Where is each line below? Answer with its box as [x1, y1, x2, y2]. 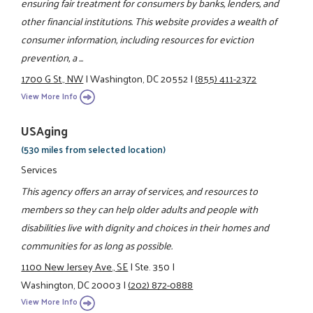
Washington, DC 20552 [90, 69, 189, 88]
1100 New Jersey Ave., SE [21, 256, 129, 275]
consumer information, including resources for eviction [21, 30, 254, 49]
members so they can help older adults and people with [21, 199, 259, 218]
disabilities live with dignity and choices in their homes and [21, 217, 270, 236]
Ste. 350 [135, 256, 170, 275]
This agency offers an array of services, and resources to [21, 181, 259, 200]
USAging [21, 119, 68, 141]
